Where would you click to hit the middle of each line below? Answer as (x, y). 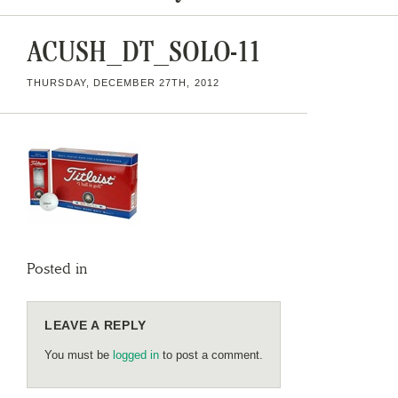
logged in (136, 354)
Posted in (57, 268)
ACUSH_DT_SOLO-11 (144, 51)
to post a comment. (211, 354)
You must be (79, 354)
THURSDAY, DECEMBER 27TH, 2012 (123, 82)
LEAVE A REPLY (96, 325)
